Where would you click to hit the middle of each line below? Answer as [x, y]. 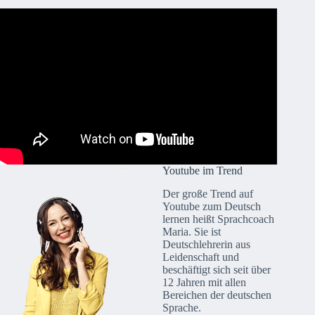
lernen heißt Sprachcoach [218, 219]
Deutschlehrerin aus [206, 244]
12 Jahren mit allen [204, 282]
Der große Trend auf [208, 193]
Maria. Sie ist [192, 231]
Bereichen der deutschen [217, 295]
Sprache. [182, 307]
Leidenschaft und [201, 257]
